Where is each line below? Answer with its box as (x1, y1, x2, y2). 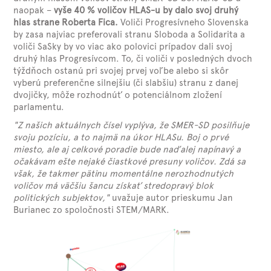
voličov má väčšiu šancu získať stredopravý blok (13, 180, 214, 191)
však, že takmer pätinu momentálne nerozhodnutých (13, 168, 234, 179)
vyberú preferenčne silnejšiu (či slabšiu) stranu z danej (13, 77, 239, 88)
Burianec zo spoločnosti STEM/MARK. (13, 204, 170, 215)
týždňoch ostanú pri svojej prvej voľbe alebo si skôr (13, 65, 229, 76)
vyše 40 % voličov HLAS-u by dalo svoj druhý (54, 5, 239, 16)
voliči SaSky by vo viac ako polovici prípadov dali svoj (13, 41, 233, 52)
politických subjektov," (13, 192, 113, 203)
